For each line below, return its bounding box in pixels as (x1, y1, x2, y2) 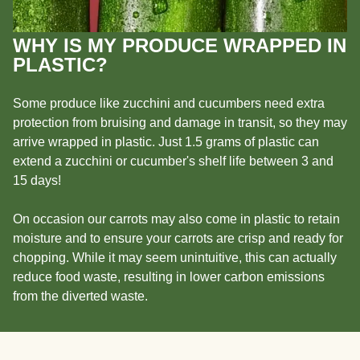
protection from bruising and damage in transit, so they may (13, 116, 347, 130)
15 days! (13, 174, 61, 188)
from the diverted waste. (13, 289, 148, 304)
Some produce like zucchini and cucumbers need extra (13, 96, 325, 111)
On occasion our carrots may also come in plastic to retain (13, 212, 340, 227)
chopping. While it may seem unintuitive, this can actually (13, 251, 337, 265)
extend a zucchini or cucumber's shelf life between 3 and (13, 154, 333, 169)
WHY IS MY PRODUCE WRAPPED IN (13, 35, 346, 57)
